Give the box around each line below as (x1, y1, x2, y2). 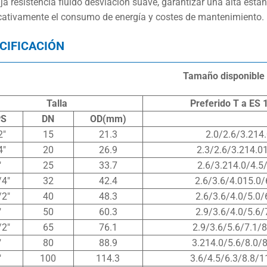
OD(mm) (89, 113, 126, 125)
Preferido (190, 97, 231, 109)
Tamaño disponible (182, 70, 265, 82)
